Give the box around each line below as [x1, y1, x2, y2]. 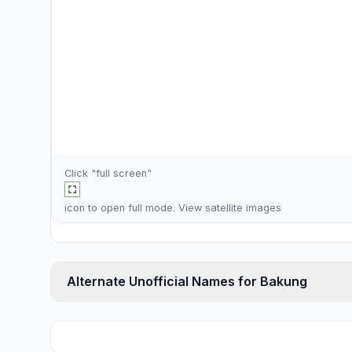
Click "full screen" [64, 167, 152, 179]
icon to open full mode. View [64, 202, 205, 214]
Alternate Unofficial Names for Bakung [67, 273, 307, 289]
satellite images [205, 202, 281, 214]
